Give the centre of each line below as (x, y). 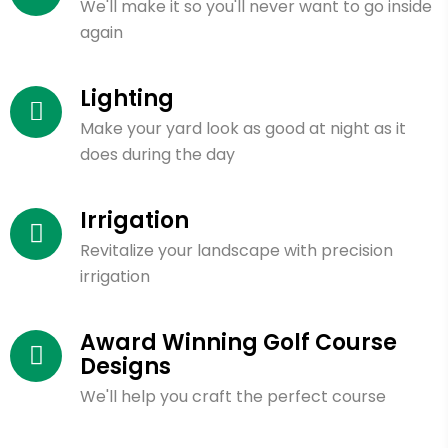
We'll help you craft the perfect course (233, 396)
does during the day (157, 154)
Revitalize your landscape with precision (236, 250)
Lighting (127, 98)
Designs (125, 366)
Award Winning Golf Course (238, 342)
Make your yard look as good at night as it (243, 128)
